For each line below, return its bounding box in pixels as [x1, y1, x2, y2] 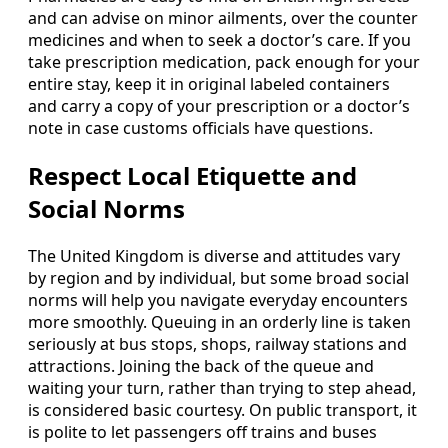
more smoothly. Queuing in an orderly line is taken [28, 310, 411, 333]
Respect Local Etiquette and [28, 158, 357, 192]
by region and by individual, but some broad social [28, 266, 409, 289]
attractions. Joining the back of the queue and [28, 354, 374, 377]
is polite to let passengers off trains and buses [28, 420, 377, 443]
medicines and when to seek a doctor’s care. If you [28, 28, 411, 51]
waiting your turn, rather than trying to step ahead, [28, 376, 416, 399]
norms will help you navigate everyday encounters [28, 288, 408, 311]
